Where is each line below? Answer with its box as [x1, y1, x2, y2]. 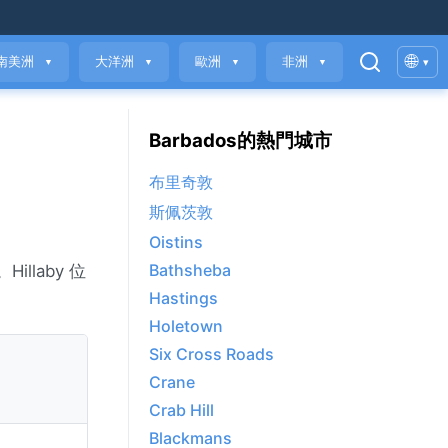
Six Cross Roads [149, 344, 274, 365]
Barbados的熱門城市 [149, 128, 332, 152]
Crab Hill [149, 400, 214, 421]
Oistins [149, 232, 203, 253]
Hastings [149, 288, 218, 309]
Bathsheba [149, 260, 231, 281]
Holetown [149, 316, 223, 337]
